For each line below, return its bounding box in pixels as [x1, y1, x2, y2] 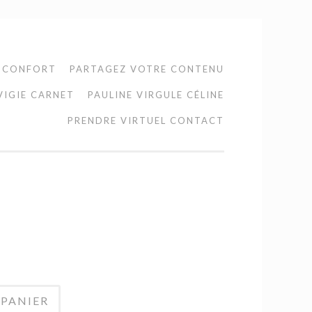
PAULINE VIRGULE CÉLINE [88, 89, 224, 100]
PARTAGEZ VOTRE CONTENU [70, 63, 224, 75]
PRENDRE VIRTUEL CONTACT [68, 115, 224, 126]
